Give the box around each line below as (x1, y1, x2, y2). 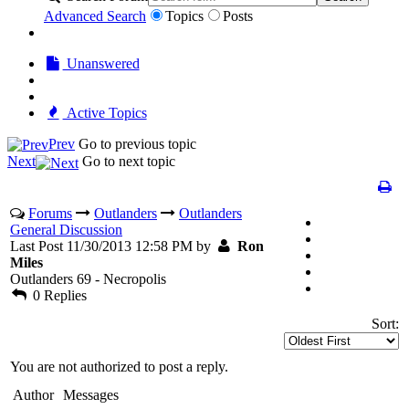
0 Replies (28, 287, 87, 303)
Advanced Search (44, 8, 146, 24)
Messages (63, 386, 119, 403)
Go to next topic (82, 153, 175, 170)
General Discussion (10, 221, 122, 237)
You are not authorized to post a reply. (10, 358, 228, 374)
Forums (28, 204, 72, 221)
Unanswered (62, 56, 140, 71)
